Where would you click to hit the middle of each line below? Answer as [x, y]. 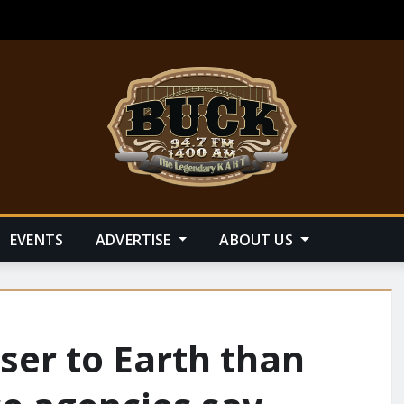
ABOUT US [258, 239]
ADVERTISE [135, 239]
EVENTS [37, 239]
